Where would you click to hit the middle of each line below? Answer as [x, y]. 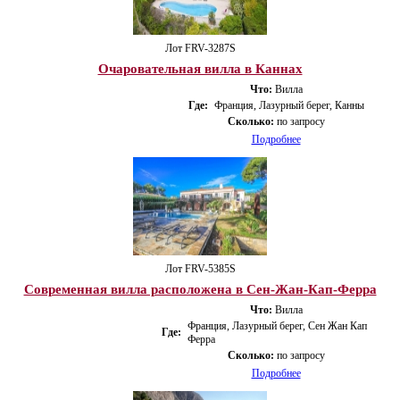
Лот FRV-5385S [200, 268]
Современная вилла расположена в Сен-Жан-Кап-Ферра [200, 289]
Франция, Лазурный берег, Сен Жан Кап [277, 325]
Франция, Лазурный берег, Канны [289, 105]
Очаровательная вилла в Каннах [200, 68]
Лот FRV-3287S [200, 48]
